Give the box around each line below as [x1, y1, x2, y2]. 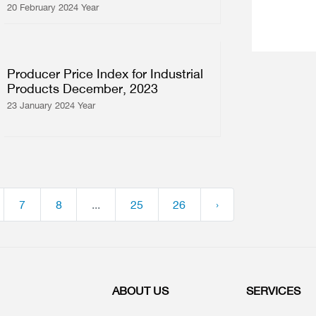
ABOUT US [112, 283, 169, 298]
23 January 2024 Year [7, 99, 96, 111]
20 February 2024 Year [7, 1, 99, 13]
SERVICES [246, 283, 300, 298]
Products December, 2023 [7, 80, 159, 96]
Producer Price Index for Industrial [7, 66, 204, 81]
